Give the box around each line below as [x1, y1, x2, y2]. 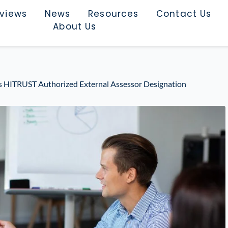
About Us [53, 20, 97, 33]
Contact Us [156, 8, 212, 20]
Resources [88, 8, 139, 20]
